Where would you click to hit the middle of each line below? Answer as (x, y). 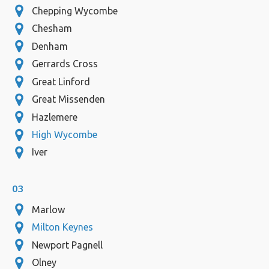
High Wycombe (64, 134)
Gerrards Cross (65, 64)
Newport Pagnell (67, 245)
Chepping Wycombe (74, 11)
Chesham (52, 29)
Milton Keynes (62, 227)
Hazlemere (54, 117)
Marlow (48, 209)
